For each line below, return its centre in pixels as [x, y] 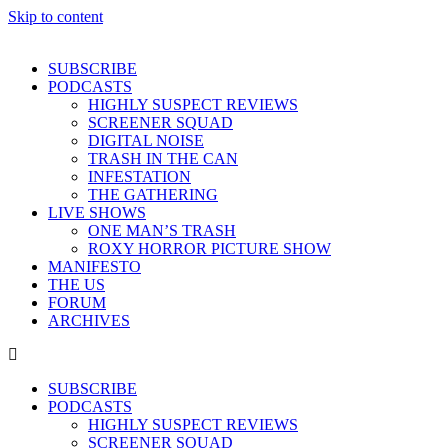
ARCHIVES [89, 320]
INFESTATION [139, 176]
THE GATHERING [153, 194]
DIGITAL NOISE [146, 140]
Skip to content [55, 16]
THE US [76, 284]
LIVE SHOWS [97, 212]
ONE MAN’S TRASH [162, 230]
